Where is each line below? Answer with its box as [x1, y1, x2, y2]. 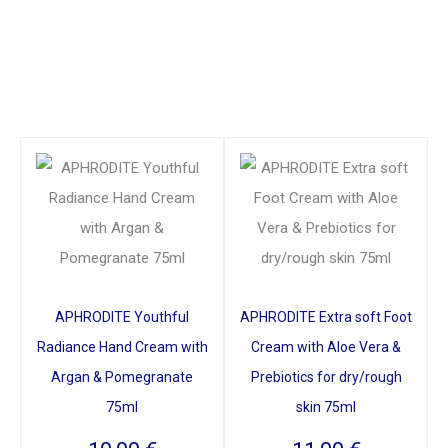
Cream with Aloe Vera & [251, 338, 401, 355]
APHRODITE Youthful [55, 308, 189, 325]
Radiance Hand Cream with [36, 338, 208, 355]
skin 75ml [296, 398, 356, 415]
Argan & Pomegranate [51, 368, 193, 385]
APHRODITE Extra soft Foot [240, 308, 412, 325]
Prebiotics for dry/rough [250, 368, 402, 385]
